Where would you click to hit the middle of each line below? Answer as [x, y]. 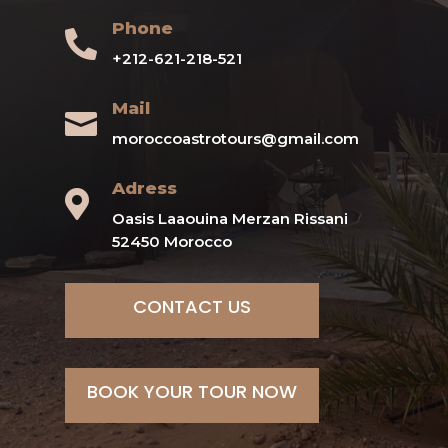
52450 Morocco [171, 241]
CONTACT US [192, 306]
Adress [144, 187]
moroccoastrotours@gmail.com [235, 138]
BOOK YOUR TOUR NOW [192, 391]
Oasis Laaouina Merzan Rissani [229, 218]
